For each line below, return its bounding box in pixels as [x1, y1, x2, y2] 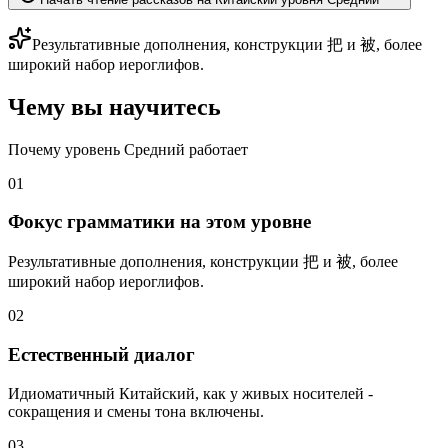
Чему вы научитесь [8, 93, 221, 120]
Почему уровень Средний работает [8, 140, 248, 158]
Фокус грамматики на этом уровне [8, 211, 311, 233]
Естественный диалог [8, 343, 195, 365]
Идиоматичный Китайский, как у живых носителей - [8, 384, 373, 402]
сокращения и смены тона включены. [8, 402, 264, 420]
